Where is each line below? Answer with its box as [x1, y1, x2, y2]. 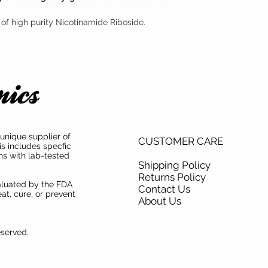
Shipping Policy [138, 159, 213, 171]
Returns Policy [138, 170, 208, 183]
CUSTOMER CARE [138, 135, 223, 147]
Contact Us [138, 182, 193, 195]
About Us [138, 194, 184, 207]
